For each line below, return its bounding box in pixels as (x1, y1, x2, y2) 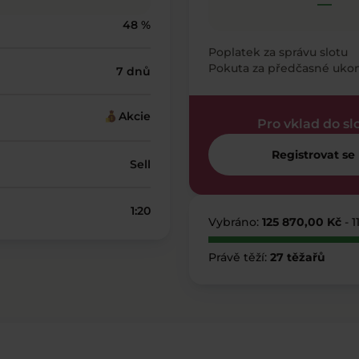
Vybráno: (208, 215, 262, 229)
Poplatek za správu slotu (208, 45, 348, 59)
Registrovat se (271, 147, 355, 162)
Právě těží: (208, 250, 270, 264)
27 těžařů (270, 250, 325, 264)
